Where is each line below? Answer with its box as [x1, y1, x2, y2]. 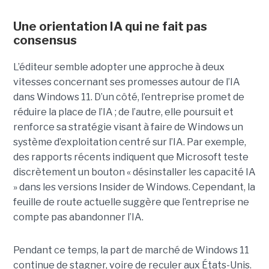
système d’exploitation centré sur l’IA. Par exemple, [13, 136, 246, 148]
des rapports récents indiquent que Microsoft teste [13, 151, 249, 163]
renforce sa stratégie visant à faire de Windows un [13, 121, 243, 133]
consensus [13, 33, 77, 48]
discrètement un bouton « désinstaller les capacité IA [13, 166, 256, 178]
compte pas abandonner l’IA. [13, 211, 144, 223]
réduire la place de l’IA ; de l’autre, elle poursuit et [13, 106, 234, 118]
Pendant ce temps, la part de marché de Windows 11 [13, 244, 249, 256]
